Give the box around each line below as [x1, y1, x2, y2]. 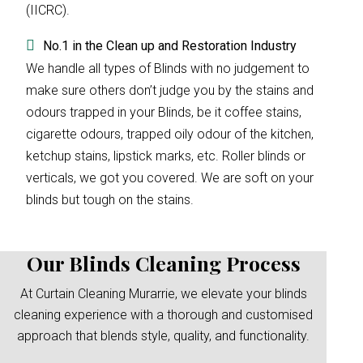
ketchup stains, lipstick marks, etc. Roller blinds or [26, 148, 305, 164]
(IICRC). [26, 2, 70, 18]
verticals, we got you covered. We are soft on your [26, 170, 314, 186]
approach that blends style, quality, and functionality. [17, 328, 310, 344]
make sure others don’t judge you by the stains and [26, 83, 314, 98]
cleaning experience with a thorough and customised [14, 307, 314, 322]
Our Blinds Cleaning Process [26, 250, 301, 276]
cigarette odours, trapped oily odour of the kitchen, [26, 126, 314, 142]
